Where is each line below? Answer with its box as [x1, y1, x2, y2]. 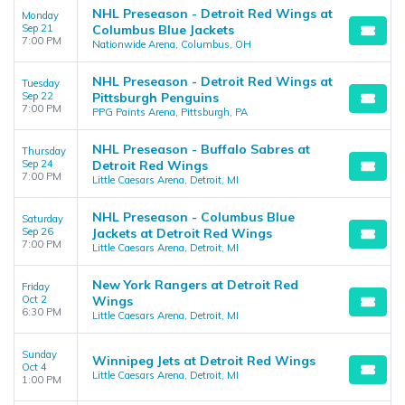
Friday [22, 280, 50, 293]
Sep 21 [22, 22, 53, 34]
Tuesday [22, 77, 60, 89]
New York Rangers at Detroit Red [92, 277, 298, 293]
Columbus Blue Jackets [92, 22, 234, 38]
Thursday [22, 145, 66, 157]
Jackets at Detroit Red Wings [92, 225, 272, 241]
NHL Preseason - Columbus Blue [92, 209, 295, 225]
